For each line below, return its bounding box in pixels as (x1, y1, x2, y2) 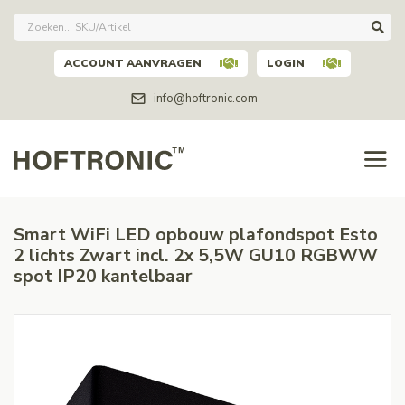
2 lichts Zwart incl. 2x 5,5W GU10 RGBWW (14, 243, 378, 268)
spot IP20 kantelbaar (14, 264, 193, 288)
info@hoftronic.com (153, 90, 258, 107)
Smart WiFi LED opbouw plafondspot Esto (14, 222, 378, 247)
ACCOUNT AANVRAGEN (64, 55, 202, 71)
